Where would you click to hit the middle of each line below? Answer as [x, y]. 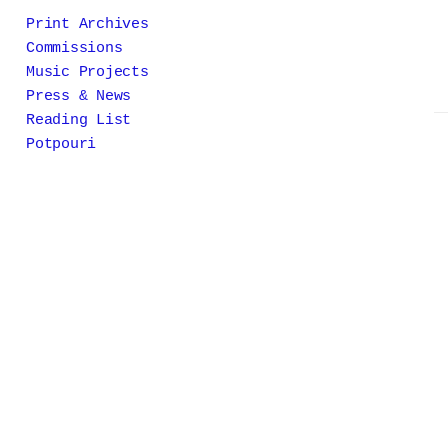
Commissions [74, 48]
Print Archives [87, 24]
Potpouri [61, 144]
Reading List [78, 120]
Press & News [78, 96]
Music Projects [87, 72]
